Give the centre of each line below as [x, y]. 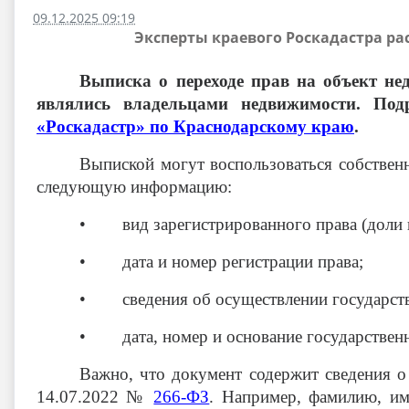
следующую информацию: [134, 187]
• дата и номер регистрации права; [222, 262]
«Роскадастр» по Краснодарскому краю [195, 126]
